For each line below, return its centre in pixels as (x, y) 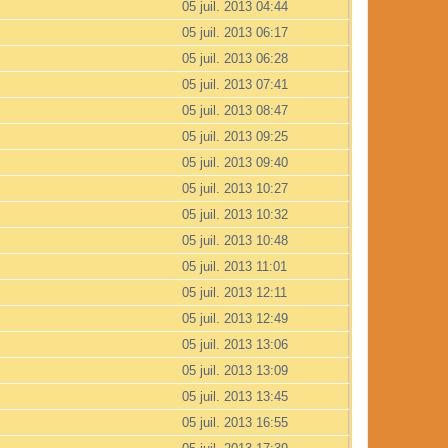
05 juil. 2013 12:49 (235, 318)
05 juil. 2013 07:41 (235, 84)
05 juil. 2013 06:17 (235, 32)
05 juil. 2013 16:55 (235, 422)
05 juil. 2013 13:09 (235, 370)
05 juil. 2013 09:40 (235, 162)
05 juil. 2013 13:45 (235, 396)
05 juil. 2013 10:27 (235, 188)
